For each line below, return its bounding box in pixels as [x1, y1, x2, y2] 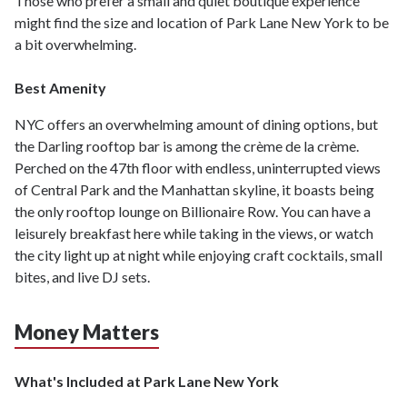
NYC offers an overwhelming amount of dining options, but [15, 115, 378, 134]
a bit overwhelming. [15, 35, 139, 54]
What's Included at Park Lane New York [15, 372, 279, 391]
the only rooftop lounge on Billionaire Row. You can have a [15, 203, 371, 221]
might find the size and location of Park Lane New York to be [15, 14, 389, 32]
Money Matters [15, 320, 159, 345]
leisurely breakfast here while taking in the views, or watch [15, 224, 373, 243]
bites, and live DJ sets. [15, 268, 150, 286]
